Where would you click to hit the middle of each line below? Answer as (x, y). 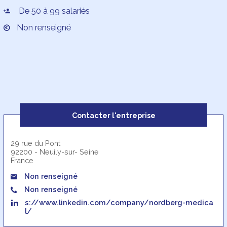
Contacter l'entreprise (113, 115)
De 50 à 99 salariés (53, 11)
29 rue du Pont (36, 143)
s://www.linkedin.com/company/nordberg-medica (119, 202)
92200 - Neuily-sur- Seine (55, 152)
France (22, 160)
